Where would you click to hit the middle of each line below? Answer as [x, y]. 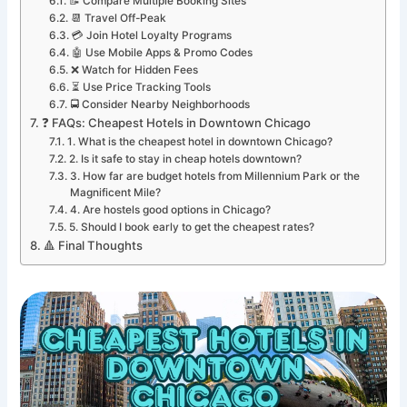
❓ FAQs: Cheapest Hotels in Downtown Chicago [177, 123]
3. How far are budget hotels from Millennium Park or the [214, 177]
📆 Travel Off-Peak [118, 19]
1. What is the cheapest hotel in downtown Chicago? [199, 142]
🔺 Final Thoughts [94, 246]
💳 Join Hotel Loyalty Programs [151, 36]
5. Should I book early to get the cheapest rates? [191, 228]
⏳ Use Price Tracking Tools [141, 88]
